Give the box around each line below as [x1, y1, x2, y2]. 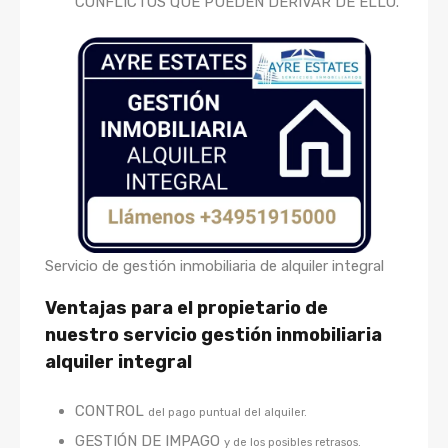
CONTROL [75, 402, 148, 421]
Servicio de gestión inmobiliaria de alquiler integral [45, 257, 384, 276]
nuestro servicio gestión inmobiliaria [45, 324, 382, 347]
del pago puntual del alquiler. [148, 405, 307, 420]
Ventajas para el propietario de [45, 297, 328, 320]
